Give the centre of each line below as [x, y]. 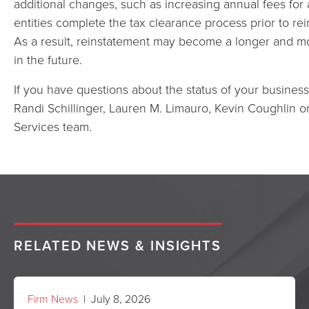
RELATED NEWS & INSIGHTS [118, 245]
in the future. [48, 59]
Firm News [53, 299]
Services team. [53, 126]
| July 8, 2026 [114, 299]
